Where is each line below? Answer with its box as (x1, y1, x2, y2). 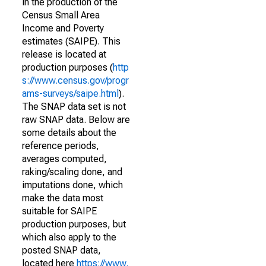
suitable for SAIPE (22, 205, 97, 217)
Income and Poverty (22, 23, 104, 34)
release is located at (22, 49, 106, 60)
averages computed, (22, 153, 107, 164)
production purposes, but (22, 218, 126, 230)
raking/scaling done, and (22, 166, 122, 178)
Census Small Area (22, 9, 100, 21)
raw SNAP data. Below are (22, 114, 130, 125)
